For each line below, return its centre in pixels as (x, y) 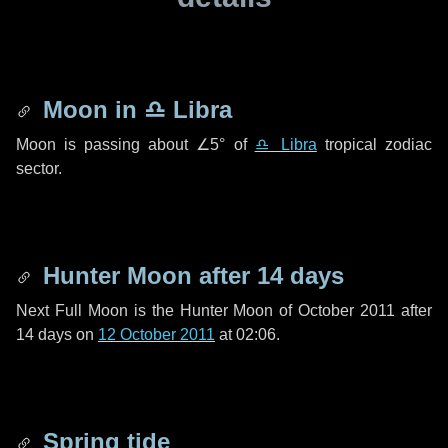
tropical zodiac (374, 144)
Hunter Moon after (146, 275)
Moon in (90, 109)
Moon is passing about (106, 144)
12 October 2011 (156, 334)
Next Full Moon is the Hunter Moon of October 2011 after (224, 310)
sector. (39, 168)
